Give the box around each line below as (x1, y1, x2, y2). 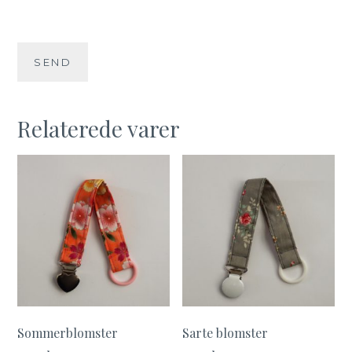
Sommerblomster (17, 324, 119, 342)
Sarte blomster (182, 324, 269, 342)
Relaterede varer (17, 113, 181, 143)
